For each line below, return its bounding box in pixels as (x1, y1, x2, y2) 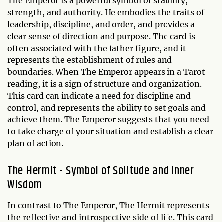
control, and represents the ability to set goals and (7, 103, 206, 113)
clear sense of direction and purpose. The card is (7, 31, 195, 42)
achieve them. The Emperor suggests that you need (7, 114, 209, 125)
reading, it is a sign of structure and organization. (7, 79, 202, 89)
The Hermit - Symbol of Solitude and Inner (7, 162, 194, 180)
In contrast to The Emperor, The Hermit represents (7, 200, 209, 211)
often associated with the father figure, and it (7, 43, 186, 54)
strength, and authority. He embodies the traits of (7, 7, 204, 18)
